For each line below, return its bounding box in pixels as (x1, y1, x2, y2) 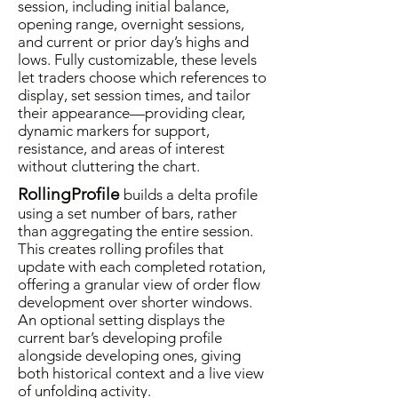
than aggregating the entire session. (18, 222, 253, 240)
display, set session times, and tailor (18, 86, 251, 104)
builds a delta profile (120, 186, 258, 203)
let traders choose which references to (18, 68, 267, 86)
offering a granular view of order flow (18, 275, 260, 293)
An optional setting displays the (18, 311, 225, 329)
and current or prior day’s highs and (18, 33, 249, 51)
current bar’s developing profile (18, 329, 222, 346)
